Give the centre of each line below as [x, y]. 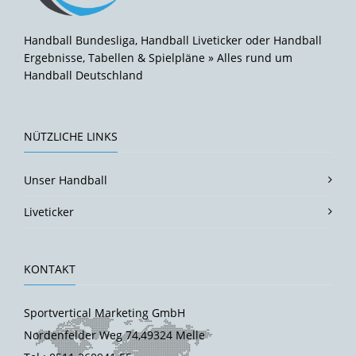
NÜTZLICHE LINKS [71, 136]
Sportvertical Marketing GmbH [104, 312]
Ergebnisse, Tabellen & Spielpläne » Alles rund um [158, 57]
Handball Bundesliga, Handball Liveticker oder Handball [173, 40]
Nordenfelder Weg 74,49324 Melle [114, 335]
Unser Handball [66, 180]
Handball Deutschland [83, 75]
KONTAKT [50, 269]
